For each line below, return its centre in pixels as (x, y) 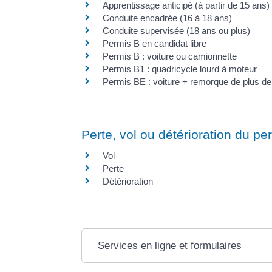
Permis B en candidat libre (155, 44)
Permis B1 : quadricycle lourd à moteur (180, 69)
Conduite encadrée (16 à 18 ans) (168, 18)
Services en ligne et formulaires (170, 245)
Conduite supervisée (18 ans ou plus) (177, 31)
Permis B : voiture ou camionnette (170, 56)
